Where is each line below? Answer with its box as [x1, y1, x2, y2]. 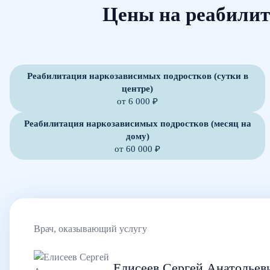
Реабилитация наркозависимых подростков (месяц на [24, 118, 251, 128]
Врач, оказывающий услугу [34, 224, 147, 234]
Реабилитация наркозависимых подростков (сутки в [27, 71, 248, 81]
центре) [122, 83, 153, 93]
